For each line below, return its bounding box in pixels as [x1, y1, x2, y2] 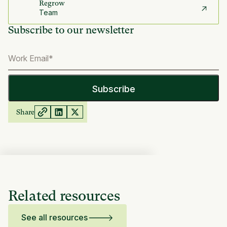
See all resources [21, 212, 88, 223]
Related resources [8, 187, 120, 204]
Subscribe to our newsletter [8, 24, 134, 36]
